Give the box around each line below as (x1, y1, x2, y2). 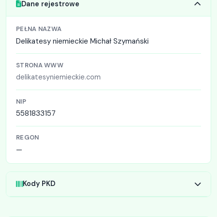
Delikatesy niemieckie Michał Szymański (16, 36, 149, 46)
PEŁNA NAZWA (16, 25, 62, 33)
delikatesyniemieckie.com (16, 73, 101, 82)
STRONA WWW (16, 61, 63, 69)
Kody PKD (23, 179, 55, 188)
